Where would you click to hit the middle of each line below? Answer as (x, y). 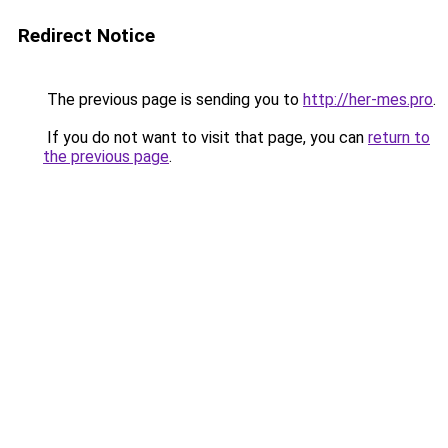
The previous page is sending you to (173, 99)
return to (399, 137)
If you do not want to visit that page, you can (205, 137)
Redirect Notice (86, 35)
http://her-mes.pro (368, 99)
